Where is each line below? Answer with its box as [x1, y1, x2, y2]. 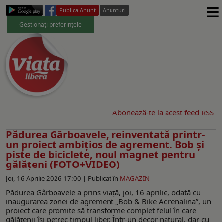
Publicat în [88, 173, 118, 183]
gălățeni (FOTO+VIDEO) [6, 157, 120, 171]
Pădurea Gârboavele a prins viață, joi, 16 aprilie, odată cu [6, 187, 201, 197]
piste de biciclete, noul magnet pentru [6, 147, 195, 161]
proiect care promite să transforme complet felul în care [6, 205, 196, 215]
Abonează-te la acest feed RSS [112, 107, 214, 117]
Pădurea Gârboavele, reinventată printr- [6, 127, 205, 141]
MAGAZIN [120, 173, 150, 183]
